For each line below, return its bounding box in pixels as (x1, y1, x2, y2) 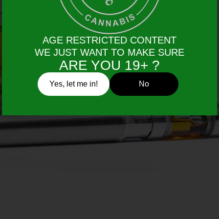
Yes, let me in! (49, 79, 98, 88)
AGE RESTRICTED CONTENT (43, 34, 176, 45)
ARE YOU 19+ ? (59, 57, 160, 73)
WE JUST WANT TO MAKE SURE (35, 46, 184, 58)
